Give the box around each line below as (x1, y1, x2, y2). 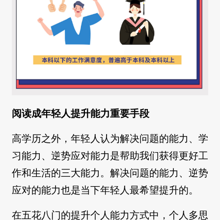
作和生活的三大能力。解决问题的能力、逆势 (12, 167, 208, 179)
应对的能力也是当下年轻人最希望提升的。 (12, 185, 198, 196)
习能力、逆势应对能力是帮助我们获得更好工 (12, 150, 208, 162)
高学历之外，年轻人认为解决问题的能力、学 (12, 133, 208, 144)
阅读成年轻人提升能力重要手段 (12, 108, 149, 119)
